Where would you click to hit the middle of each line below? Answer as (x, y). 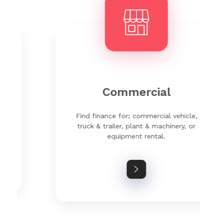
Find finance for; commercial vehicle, (108, 116)
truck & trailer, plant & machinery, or (109, 126)
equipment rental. (109, 136)
